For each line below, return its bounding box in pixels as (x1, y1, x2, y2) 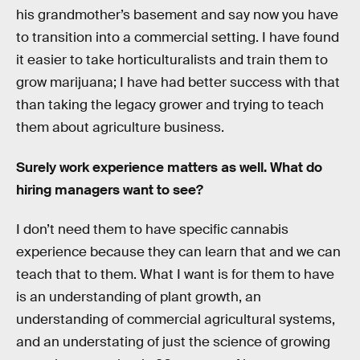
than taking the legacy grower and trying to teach (16, 96, 324, 113)
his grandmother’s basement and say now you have (16, 6, 338, 23)
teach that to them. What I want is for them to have (16, 266, 334, 284)
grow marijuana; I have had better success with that (16, 73, 340, 91)
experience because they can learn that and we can (16, 243, 341, 261)
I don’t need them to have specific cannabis (16, 221, 288, 239)
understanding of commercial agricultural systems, (16, 311, 335, 329)
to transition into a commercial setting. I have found (16, 28, 339, 46)
